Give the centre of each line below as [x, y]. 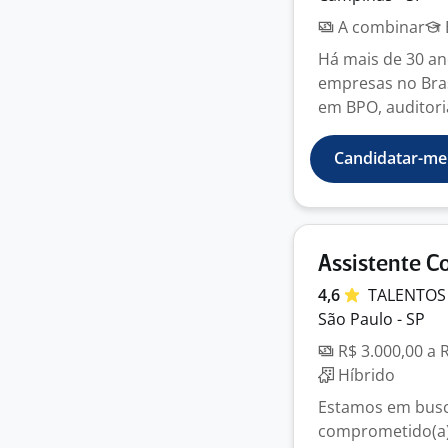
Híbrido [364, 375]
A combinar [379, 27]
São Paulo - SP [371, 319]
